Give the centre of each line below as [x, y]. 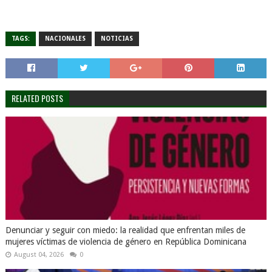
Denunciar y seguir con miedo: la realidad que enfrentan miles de [125, 230]
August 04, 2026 [39, 255]
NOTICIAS [117, 39]
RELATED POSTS [37, 98]
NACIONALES [65, 39]
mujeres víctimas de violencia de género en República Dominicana [126, 242]
